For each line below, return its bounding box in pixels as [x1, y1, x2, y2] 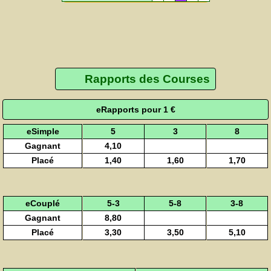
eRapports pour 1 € [96, 104, 175, 114]
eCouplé [25, 198, 60, 208]
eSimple [26, 126, 59, 136]
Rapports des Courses [84, 73, 210, 86]
